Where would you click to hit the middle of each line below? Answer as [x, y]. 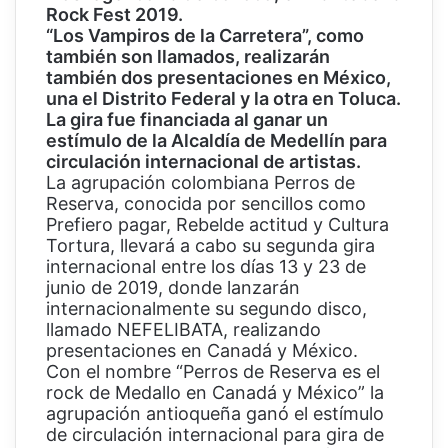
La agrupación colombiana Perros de [200, 183]
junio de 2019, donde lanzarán [173, 288]
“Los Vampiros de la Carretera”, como [205, 36]
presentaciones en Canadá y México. [202, 351]
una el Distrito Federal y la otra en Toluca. [223, 99]
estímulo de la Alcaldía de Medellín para [216, 141]
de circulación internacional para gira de [215, 435]
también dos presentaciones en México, [218, 78]
